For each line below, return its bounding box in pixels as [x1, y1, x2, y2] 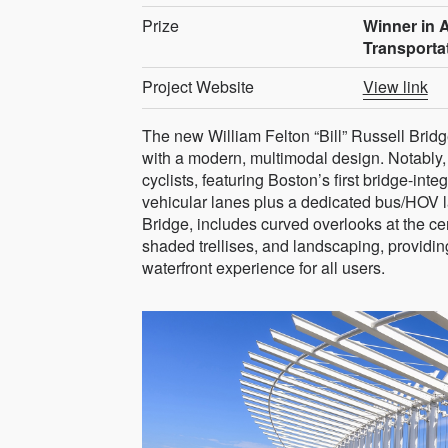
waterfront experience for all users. [142, 255, 385, 279]
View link [362, 74, 428, 98]
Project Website [142, 74, 254, 98]
